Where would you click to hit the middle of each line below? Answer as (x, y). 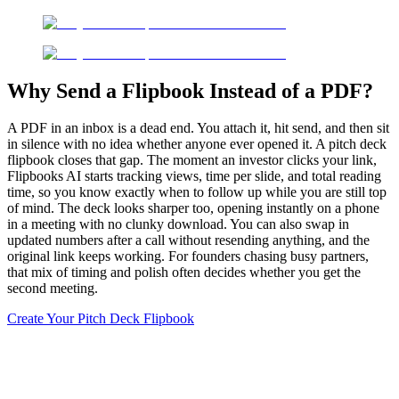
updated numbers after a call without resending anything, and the (188, 240)
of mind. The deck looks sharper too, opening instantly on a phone (193, 208)
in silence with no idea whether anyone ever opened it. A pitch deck (197, 144)
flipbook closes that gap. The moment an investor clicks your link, (192, 160)
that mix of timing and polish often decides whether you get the (184, 273)
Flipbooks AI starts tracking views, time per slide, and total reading (194, 176)
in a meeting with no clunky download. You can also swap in (178, 224)
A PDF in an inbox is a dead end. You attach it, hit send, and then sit (198, 128)
